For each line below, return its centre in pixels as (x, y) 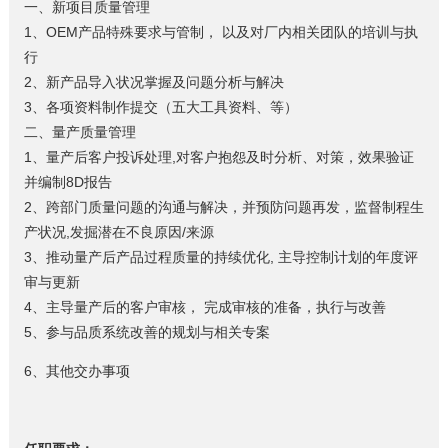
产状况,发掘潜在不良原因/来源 (118, 231)
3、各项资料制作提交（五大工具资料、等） (160, 106)
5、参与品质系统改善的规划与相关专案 (146, 331)
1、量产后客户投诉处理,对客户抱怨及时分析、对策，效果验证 (218, 156)
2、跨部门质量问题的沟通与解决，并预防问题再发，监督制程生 (223, 206)
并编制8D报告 (67, 181)
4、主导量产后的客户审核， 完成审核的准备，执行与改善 (204, 306)
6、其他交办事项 (76, 370)
